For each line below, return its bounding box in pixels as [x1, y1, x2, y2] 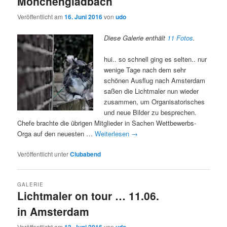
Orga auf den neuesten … [17, 128, 95, 138]
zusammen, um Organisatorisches [104, 96, 205, 106]
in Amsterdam [17, 204, 90, 219]
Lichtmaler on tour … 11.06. [17, 188, 160, 204]
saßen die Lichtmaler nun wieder [104, 86, 199, 96]
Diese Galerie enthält [104, 32, 168, 43]
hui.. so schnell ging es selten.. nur [104, 54, 207, 64]
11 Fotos [167, 32, 194, 43]
